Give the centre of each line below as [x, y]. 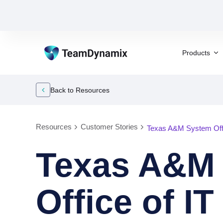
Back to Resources [80, 90]
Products [196, 53]
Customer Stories [109, 127]
